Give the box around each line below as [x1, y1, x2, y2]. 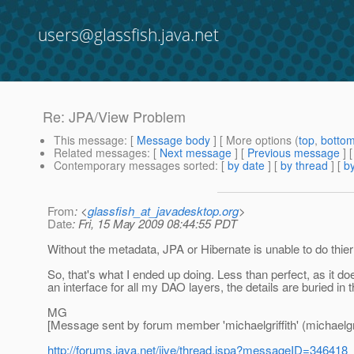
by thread [281, 157, 328, 174]
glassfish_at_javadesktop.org [88, 202, 239, 220]
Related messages [54, 145, 147, 161]
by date [228, 157, 265, 174]
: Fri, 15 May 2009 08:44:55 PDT [72, 215, 237, 232]
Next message [160, 145, 232, 161]
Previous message [247, 145, 340, 161]
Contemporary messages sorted [54, 157, 215, 174]
